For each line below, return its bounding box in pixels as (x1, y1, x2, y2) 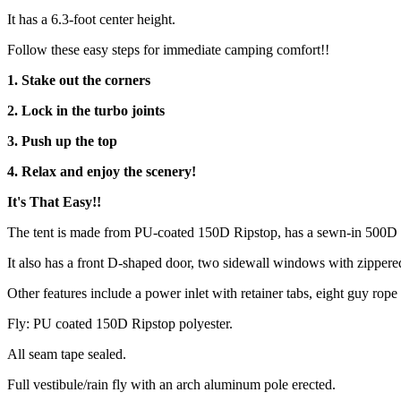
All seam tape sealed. (7, 346, 126, 362)
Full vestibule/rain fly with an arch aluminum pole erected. (7, 376, 336, 392)
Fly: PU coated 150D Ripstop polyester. (7, 315, 233, 331)
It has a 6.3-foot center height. (7, 11, 175, 27)
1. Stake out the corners (7, 72, 150, 88)
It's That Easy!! (7, 193, 101, 209)
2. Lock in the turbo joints (7, 102, 165, 118)
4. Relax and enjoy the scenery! (7, 163, 196, 179)
